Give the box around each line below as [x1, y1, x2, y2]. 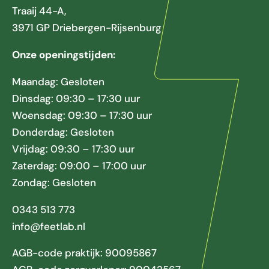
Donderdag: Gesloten [12, 125, 114, 139]
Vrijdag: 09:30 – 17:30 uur [12, 142, 134, 156]
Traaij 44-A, [12, 4, 66, 18]
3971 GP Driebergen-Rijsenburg [12, 21, 162, 35]
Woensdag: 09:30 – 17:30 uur [12, 108, 152, 122]
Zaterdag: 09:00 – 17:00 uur [12, 159, 146, 172]
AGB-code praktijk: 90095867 [12, 246, 157, 260]
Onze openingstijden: [12, 48, 115, 62]
